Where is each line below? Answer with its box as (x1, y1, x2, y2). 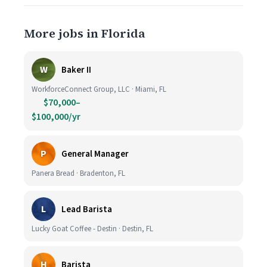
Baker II (61, 63, 91, 76)
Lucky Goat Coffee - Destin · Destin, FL (32, 223, 153, 234)
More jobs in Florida (24, 25, 145, 42)
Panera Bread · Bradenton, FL (32, 168, 125, 179)
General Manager (61, 147, 129, 160)
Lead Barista (61, 203, 112, 216)
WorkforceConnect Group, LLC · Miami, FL (32, 84, 166, 95)
